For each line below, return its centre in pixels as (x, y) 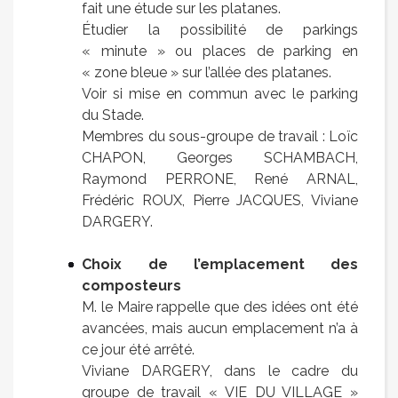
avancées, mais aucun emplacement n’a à (220, 328)
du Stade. (113, 115)
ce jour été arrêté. (139, 349)
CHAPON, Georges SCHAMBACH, (220, 157)
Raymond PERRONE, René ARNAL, (220, 179)
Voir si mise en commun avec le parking (220, 93)
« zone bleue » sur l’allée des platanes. (207, 72)
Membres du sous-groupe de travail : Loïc (220, 136)
